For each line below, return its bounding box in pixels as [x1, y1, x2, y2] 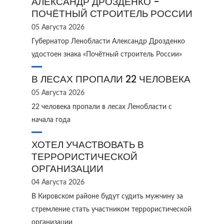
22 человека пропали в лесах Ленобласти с [31, 103, 172, 110]
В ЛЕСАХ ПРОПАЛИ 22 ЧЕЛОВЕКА [31, 72, 190, 86]
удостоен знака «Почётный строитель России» [31, 51, 182, 58]
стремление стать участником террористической [31, 206, 191, 213]
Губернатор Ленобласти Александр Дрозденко [31, 38, 185, 45]
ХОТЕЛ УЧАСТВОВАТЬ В [31, 138, 144, 151]
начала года [31, 116, 70, 123]
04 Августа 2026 [31, 179, 84, 186]
